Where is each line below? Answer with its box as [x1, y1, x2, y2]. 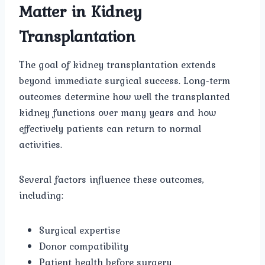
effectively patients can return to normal [19, 121, 201, 137]
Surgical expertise [39, 222, 120, 238]
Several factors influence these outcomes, [19, 172, 204, 188]
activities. [19, 137, 62, 153]
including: [19, 188, 63, 203]
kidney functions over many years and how [19, 105, 216, 121]
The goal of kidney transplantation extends [19, 57, 216, 73]
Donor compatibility [39, 238, 128, 254]
